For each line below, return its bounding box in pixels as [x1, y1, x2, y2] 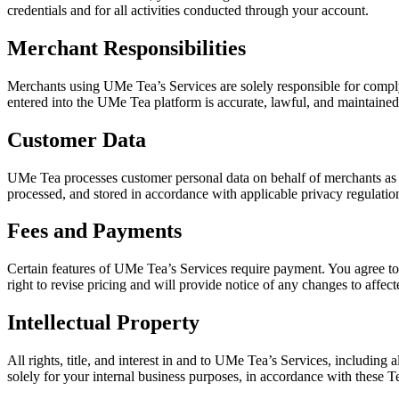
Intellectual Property [7, 311, 199, 335]
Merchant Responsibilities [7, 36, 246, 60]
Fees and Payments [7, 219, 182, 243]
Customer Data [7, 127, 146, 151]
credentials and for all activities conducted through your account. [7, 2, 369, 18]
